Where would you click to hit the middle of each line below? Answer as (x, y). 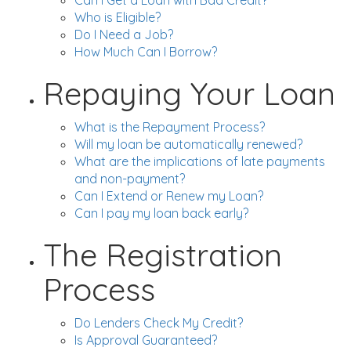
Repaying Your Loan (189, 93)
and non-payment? (130, 179)
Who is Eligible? (118, 17)
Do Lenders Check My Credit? (159, 323)
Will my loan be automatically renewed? (188, 144)
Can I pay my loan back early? (161, 213)
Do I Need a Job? (124, 34)
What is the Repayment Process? (170, 127)
